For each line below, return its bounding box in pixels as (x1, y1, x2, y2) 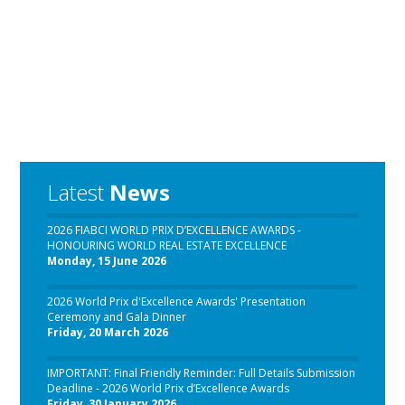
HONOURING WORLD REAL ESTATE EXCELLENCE (47, 238, 287, 253)
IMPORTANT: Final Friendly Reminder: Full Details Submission (47, 365, 356, 381)
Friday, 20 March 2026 (47, 325, 169, 340)
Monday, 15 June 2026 (47, 253, 167, 268)
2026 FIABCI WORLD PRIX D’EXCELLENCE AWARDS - (47, 222, 302, 238)
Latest (47, 177, 110, 207)
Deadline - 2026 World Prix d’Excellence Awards (47, 381, 290, 396)
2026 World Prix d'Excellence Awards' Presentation (47, 294, 306, 309)
